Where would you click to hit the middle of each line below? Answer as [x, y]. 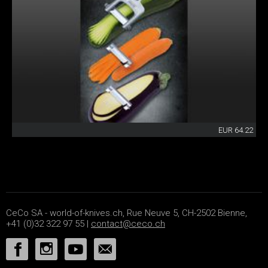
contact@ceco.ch [128, 224]
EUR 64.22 [236, 130]
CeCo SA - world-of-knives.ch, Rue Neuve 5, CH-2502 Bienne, [127, 213]
